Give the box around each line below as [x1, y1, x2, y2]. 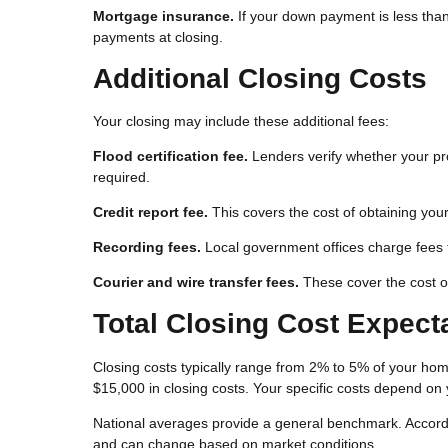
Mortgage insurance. [93, 7, 234, 24]
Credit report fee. [93, 204, 208, 221]
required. [93, 169, 150, 186]
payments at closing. [93, 28, 223, 45]
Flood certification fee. [93, 148, 248, 165]
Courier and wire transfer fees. [93, 274, 299, 291]
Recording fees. [93, 239, 201, 256]
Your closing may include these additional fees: [93, 113, 389, 130]
